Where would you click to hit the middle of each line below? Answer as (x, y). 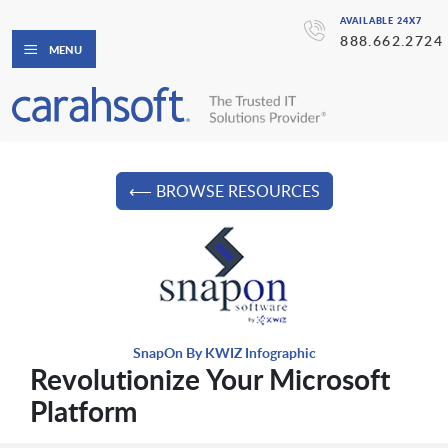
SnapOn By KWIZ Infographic (224, 352)
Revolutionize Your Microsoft (209, 379)
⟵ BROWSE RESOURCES (224, 191)
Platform (83, 411)
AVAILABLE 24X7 (381, 20)
